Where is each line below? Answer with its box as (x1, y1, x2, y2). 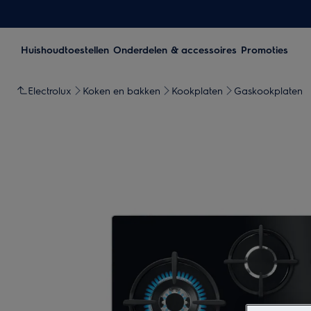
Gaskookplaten (234, 84, 303, 96)
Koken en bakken (83, 84, 160, 96)
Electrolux (28, 84, 72, 96)
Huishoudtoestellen (21, 43, 109, 56)
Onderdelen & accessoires (113, 43, 237, 56)
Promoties (241, 43, 288, 56)
